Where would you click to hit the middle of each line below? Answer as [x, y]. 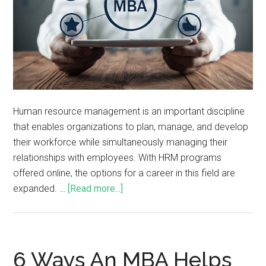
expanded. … [41, 188]
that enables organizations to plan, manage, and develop [131, 126]
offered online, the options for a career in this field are [124, 173]
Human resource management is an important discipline [129, 111]
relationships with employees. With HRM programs [118, 157]
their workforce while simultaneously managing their [121, 142]
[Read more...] [96, 188]
